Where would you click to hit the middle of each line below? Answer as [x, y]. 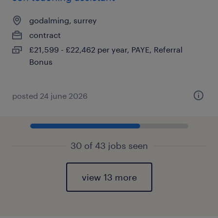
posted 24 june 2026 [50, 96]
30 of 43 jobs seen [109, 145]
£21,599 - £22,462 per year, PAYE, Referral [106, 49]
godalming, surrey [63, 20]
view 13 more [109, 177]
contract [45, 35]
